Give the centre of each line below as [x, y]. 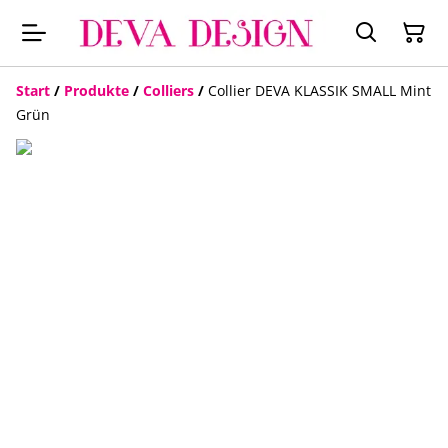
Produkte [96, 91]
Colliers [168, 91]
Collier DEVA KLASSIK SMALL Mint [319, 91]
